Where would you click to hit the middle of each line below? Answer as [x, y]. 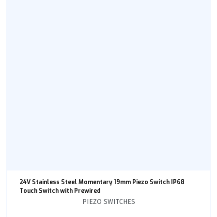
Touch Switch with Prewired [60, 191]
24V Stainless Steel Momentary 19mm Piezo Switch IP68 [102, 182]
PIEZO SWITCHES [108, 202]
